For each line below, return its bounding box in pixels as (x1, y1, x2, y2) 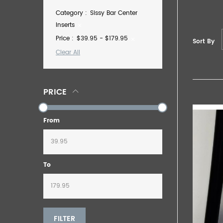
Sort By (193, 36, 215, 46)
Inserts (56, 20, 75, 30)
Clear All (56, 47, 80, 57)
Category (56, 8, 83, 18)
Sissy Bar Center (90, 8, 137, 18)
